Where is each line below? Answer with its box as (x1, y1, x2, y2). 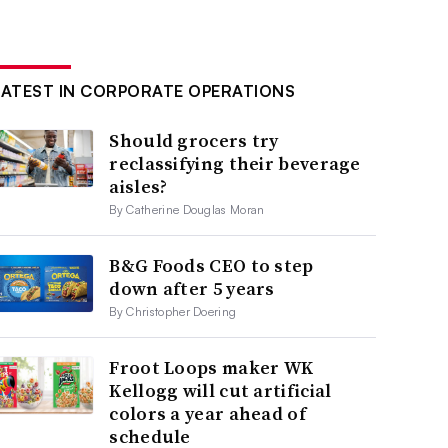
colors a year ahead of (109, 400, 306, 426)
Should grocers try (109, 127, 279, 153)
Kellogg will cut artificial (109, 377, 332, 403)
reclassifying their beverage (109, 150, 361, 176)
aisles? (109, 173, 168, 199)
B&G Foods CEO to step (109, 252, 314, 278)
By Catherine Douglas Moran (109, 201, 265, 217)
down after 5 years (109, 275, 275, 301)
